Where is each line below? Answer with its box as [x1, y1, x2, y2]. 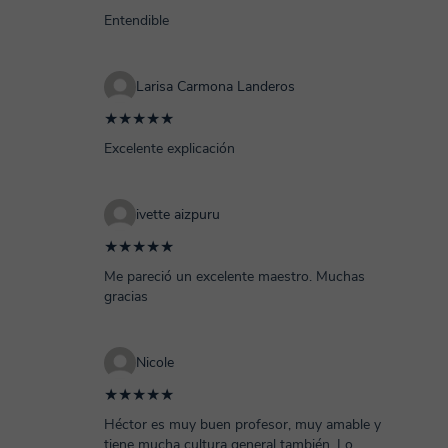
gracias [104, 287, 148, 306]
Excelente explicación [104, 139, 235, 158]
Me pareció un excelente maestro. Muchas [104, 267, 365, 286]
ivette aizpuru [136, 205, 220, 224]
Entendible [104, 11, 169, 30]
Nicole [136, 353, 174, 372]
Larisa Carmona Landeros [136, 77, 295, 96]
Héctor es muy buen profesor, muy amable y [104, 415, 381, 434]
